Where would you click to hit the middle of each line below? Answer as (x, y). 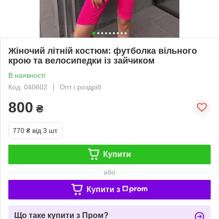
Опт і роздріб (80, 87)
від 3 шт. (45, 130)
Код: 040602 (28, 87)
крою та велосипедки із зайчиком (81, 60)
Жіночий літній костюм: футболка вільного (103, 51)
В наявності (27, 75)
